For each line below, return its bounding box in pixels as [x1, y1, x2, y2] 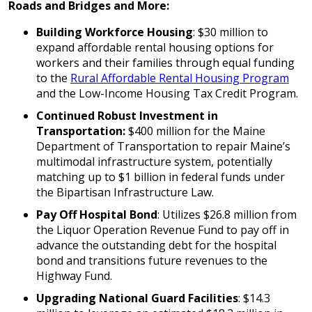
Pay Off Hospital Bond [36, 207, 157, 222]
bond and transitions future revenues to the [36, 253, 267, 268]
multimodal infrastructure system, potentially [36, 154, 272, 169]
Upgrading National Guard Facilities [36, 290, 238, 306]
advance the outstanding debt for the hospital [36, 237, 276, 253]
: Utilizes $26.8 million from [157, 207, 297, 222]
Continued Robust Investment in [36, 108, 218, 123]
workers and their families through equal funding [36, 55, 295, 70]
